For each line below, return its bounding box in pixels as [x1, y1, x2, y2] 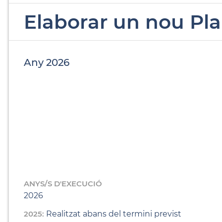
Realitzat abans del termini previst [46, 209, 181, 219]
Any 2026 [24, 56, 69, 68]
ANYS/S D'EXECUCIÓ [24, 178, 102, 188]
